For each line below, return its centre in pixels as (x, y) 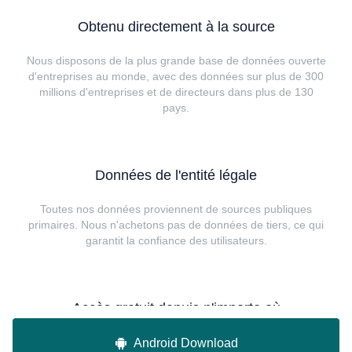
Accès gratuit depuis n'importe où (176, 308)
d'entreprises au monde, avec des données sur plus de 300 (176, 76)
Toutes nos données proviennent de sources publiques (176, 209)
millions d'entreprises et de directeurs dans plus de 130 (176, 92)
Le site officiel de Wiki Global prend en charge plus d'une (176, 341)
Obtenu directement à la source (176, 26)
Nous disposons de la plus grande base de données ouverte (176, 60)
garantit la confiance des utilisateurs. (176, 240)
